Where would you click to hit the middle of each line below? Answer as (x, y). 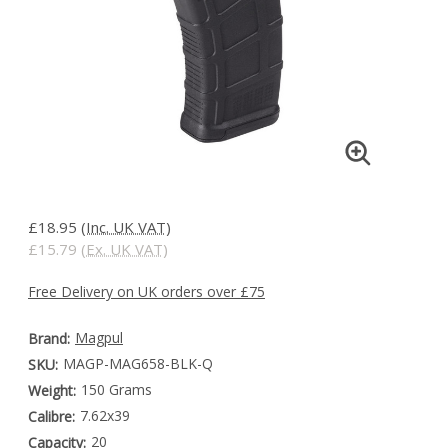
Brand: (49, 339)
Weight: (52, 391)
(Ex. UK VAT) (124, 249)
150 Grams (116, 390)
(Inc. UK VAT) (126, 227)
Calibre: (51, 417)
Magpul (98, 338)
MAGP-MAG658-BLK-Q (137, 364)
